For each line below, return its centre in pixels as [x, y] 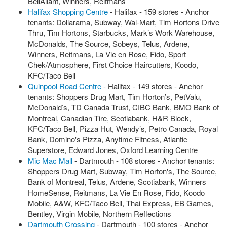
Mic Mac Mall [50, 160]
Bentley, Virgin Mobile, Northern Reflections [100, 214]
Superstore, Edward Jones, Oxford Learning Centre [113, 150]
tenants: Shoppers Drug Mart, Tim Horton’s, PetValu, [115, 97]
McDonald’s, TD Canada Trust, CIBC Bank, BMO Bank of [123, 107]
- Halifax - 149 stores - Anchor [152, 86]
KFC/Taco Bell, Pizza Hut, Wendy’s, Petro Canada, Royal [123, 128]
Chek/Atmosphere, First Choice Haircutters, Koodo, [113, 65]
